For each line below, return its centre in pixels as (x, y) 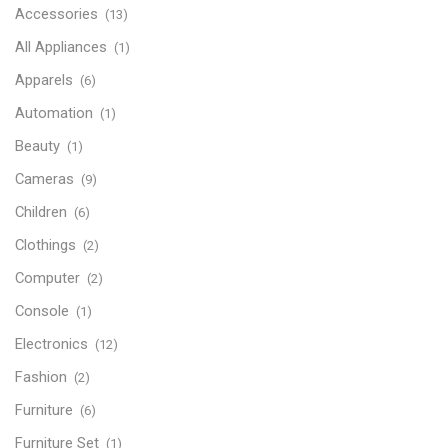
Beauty (37, 145)
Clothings (45, 244)
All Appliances (61, 46)
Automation (54, 112)
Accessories (56, 13)
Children (41, 211)
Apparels (44, 79)
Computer (47, 277)
